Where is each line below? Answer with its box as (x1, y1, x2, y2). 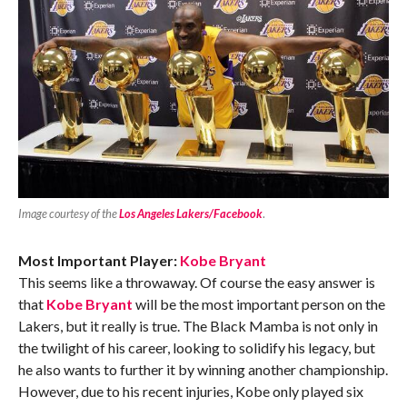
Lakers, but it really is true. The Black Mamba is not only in (17, 317, 378, 335)
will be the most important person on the (132, 295, 385, 313)
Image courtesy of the (17, 206, 119, 222)
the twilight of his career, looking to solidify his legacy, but (17, 339, 375, 357)
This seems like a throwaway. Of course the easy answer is (17, 273, 375, 292)
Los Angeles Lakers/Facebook (118, 206, 263, 222)
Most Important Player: (17, 252, 180, 270)
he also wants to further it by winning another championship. (17, 361, 388, 379)
